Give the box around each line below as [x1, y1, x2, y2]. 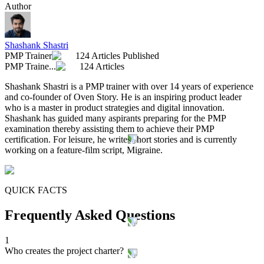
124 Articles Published [75, 51, 159, 61]
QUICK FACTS [5, 185, 67, 196]
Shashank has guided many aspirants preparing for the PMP [5, 113, 226, 124]
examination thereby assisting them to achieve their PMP [5, 124, 214, 134]
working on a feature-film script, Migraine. [5, 145, 163, 156]
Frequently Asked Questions [5, 207, 175, 223]
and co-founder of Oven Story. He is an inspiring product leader [5, 92, 242, 103]
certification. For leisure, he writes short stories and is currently [5, 134, 237, 145]
